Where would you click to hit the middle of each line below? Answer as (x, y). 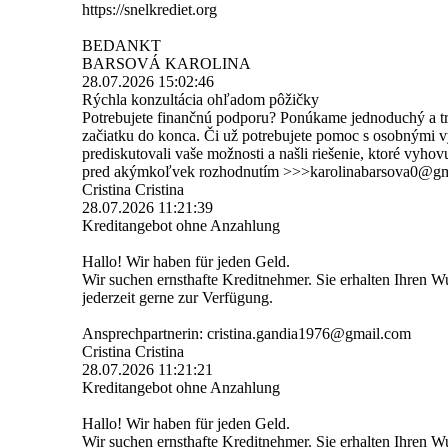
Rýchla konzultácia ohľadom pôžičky (200, 99)
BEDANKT (121, 45)
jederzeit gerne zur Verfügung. (177, 297)
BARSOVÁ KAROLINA (166, 63)
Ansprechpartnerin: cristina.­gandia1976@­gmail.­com (246, 333)
